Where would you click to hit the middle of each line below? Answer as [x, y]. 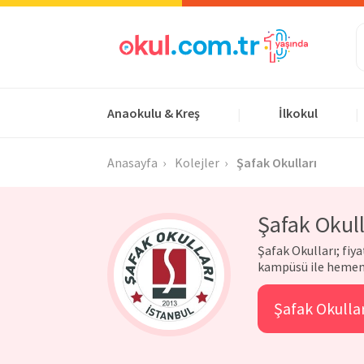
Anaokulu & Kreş [154, 113]
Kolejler [197, 162]
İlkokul [298, 113]
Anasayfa [132, 162]
